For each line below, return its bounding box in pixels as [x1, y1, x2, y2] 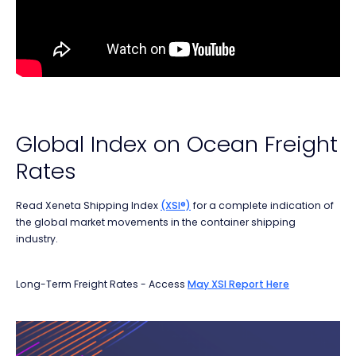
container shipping [200, 215, 296, 230]
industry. [16, 232, 60, 246]
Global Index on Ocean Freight [16, 129, 338, 161]
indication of [270, 199, 334, 213]
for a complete [191, 199, 270, 213]
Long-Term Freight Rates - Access [16, 277, 188, 292]
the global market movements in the [16, 215, 200, 230]
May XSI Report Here [188, 277, 289, 292]
